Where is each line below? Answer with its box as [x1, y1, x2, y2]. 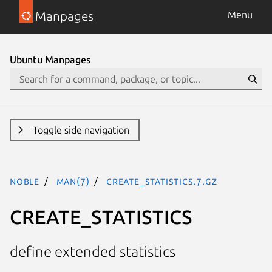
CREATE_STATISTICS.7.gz [106, 175, 217, 186]
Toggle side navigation [32, 124, 129, 135]
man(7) [56, 175, 90, 186]
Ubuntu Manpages [10, 54, 90, 65]
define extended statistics [10, 243, 175, 260]
